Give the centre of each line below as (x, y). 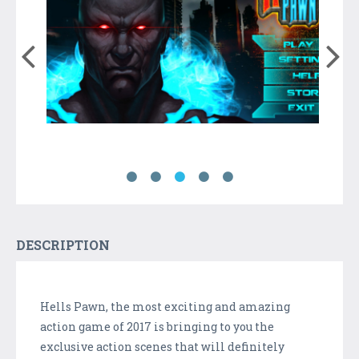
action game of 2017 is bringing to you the (157, 326)
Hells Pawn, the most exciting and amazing (165, 306)
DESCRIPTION (63, 244)
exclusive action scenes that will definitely (162, 346)
